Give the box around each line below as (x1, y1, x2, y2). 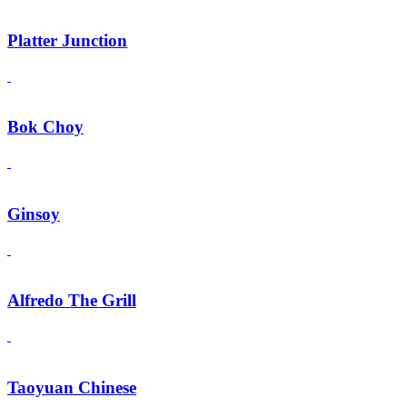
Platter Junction (7, 31, 127, 50)
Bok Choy (7, 117, 84, 137)
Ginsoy (7, 203, 60, 223)
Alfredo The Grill (7, 291, 136, 311)
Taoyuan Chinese (7, 377, 136, 397)
